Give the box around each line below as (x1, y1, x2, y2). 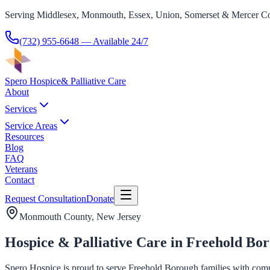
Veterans (5, 164, 37, 174)
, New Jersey (92, 212, 141, 222)
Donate (86, 193, 114, 204)
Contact (5, 175, 34, 185)
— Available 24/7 (79, 36, 148, 46)
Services (5, 104, 37, 114)
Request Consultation (5, 193, 86, 204)
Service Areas (5, 121, 57, 131)
